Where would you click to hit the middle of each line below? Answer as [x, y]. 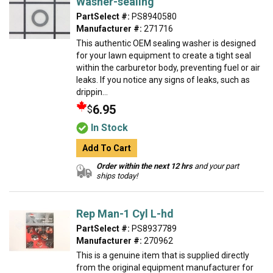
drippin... [92, 92]
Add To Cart [107, 148]
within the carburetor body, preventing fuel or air [168, 68]
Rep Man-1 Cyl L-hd [125, 214]
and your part [216, 166]
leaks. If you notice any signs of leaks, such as [163, 80]
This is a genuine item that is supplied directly [163, 255]
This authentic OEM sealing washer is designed [166, 43]
